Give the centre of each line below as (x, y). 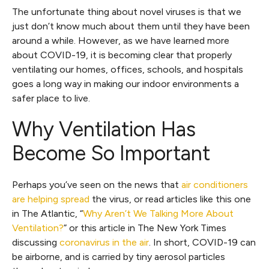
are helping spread (51, 199)
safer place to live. (51, 98)
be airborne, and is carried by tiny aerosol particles (119, 257)
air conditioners (215, 185)
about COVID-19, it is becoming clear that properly (122, 55)
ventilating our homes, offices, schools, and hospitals (128, 69)
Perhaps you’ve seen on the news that (97, 185)
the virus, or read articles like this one (170, 199)
